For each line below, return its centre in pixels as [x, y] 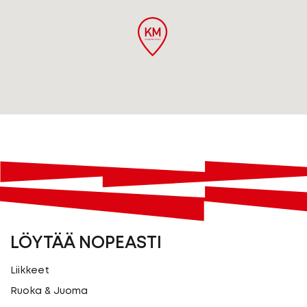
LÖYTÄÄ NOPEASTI [86, 244]
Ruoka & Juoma [49, 292]
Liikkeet [30, 271]
